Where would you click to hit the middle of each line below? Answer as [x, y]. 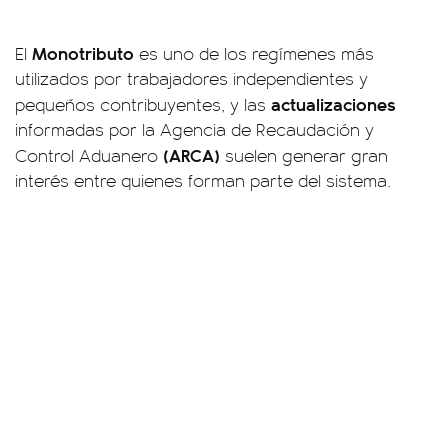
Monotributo [83, 52]
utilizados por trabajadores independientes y [191, 78]
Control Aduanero [89, 155]
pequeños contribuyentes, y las [143, 104]
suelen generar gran [304, 155]
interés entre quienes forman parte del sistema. [203, 180]
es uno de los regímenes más [254, 53]
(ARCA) [191, 154]
